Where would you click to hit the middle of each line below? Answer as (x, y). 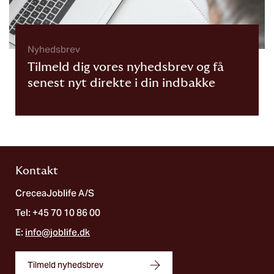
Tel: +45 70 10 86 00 (58, 212)
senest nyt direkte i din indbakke (121, 83)
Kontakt (37, 171)
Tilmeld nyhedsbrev (65, 265)
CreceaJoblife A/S (55, 193)
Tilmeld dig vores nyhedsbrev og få (126, 67)
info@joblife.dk (57, 232)
